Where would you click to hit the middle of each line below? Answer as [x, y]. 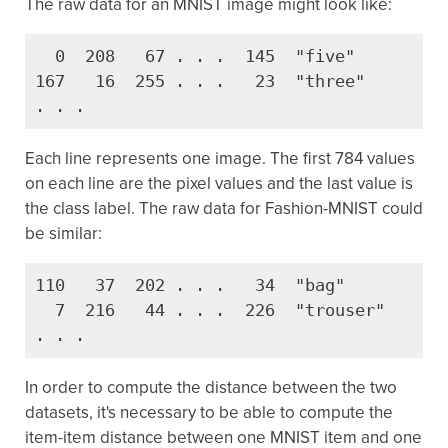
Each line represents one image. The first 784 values [220, 158]
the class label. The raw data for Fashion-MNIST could [224, 208]
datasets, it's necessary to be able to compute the [209, 412]
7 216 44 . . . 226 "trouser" [210, 310]
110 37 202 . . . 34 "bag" [190, 285]
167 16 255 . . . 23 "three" [200, 81]
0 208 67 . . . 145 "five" [195, 56]
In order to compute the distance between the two [211, 387]
